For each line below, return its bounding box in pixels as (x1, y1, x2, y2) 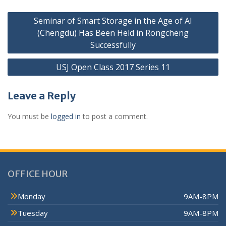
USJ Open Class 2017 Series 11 (56, 62, 170, 73)
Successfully (90, 39, 136, 51)
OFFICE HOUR (8, 168, 68, 180)
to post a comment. (81, 111, 148, 122)
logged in (51, 111, 81, 122)
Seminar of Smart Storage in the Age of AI (34, 15, 192, 27)
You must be (8, 111, 51, 122)
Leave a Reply (8, 89, 76, 102)
